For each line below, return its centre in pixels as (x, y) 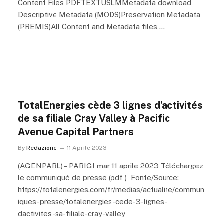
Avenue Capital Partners (76, 132)
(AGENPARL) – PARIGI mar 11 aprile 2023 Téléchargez (111, 166)
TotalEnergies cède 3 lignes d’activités (110, 105)
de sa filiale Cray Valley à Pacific (94, 118)
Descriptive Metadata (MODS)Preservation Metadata (109, 15)
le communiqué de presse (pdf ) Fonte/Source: (98, 178)
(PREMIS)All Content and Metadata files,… (91, 27)
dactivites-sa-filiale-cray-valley (72, 213)
